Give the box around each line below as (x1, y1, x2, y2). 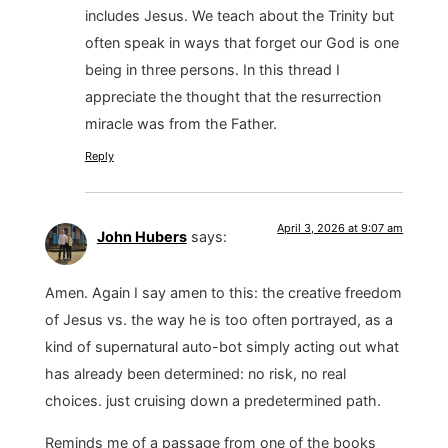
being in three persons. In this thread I (84, 60, 340, 78)
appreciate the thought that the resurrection (84, 87, 381, 105)
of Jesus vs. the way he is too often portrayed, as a (44, 311, 393, 329)
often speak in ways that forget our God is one (84, 33, 399, 51)
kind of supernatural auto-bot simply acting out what (44, 338, 399, 356)
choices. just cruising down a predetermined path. (44, 392, 381, 410)
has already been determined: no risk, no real (44, 365, 346, 383)
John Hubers (96, 227, 187, 245)
